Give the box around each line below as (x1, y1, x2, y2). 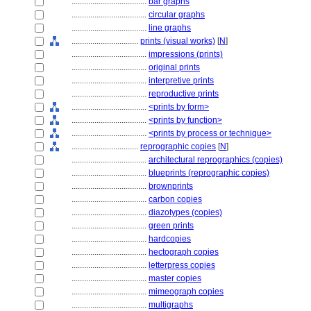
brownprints (149, 181, 193, 191)
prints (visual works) (140, 36, 215, 46)
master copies (149, 274, 201, 283)
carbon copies (149, 194, 202, 204)
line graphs (149, 23, 191, 33)
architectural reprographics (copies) (149, 155, 283, 165)
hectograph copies (149, 247, 219, 257)
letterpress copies (149, 260, 215, 270)
